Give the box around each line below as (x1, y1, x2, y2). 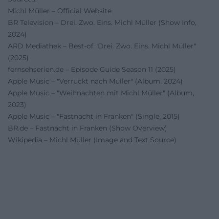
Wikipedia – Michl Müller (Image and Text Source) (8, 135, 176, 144)
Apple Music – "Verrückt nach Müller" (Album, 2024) (8, 77, 183, 86)
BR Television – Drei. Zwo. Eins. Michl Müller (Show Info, (8, 18, 197, 27)
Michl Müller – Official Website (8, 6, 111, 15)
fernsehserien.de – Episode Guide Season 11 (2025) (8, 65, 176, 74)
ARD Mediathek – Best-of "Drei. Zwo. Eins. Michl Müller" (8, 42, 196, 50)
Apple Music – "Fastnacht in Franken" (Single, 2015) (8, 112, 180, 121)
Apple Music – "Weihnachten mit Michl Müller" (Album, (8, 88, 194, 97)
